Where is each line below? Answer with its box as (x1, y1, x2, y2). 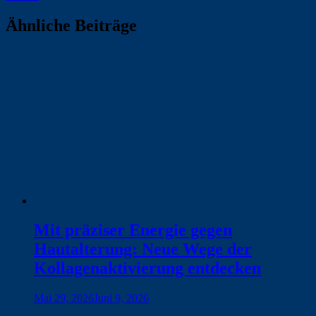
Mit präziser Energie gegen (34, 221, 232, 240)
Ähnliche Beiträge (6, 16, 137, 35)
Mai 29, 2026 (34, 292, 94, 305)
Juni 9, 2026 (94, 292, 149, 305)
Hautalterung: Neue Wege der (34, 240, 252, 259)
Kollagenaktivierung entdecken (34, 259, 261, 278)
